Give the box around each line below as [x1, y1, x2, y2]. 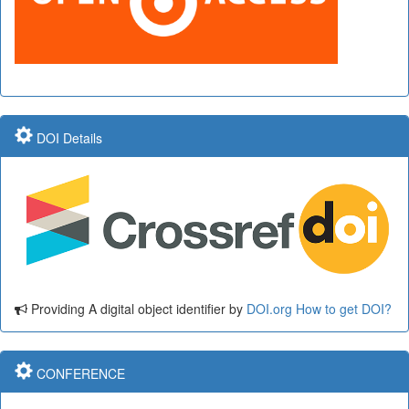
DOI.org [246, 299, 292, 319]
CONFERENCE [33, 364, 125, 383]
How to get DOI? [296, 299, 392, 319]
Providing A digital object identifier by [27, 299, 246, 319]
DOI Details [33, 129, 102, 148]
